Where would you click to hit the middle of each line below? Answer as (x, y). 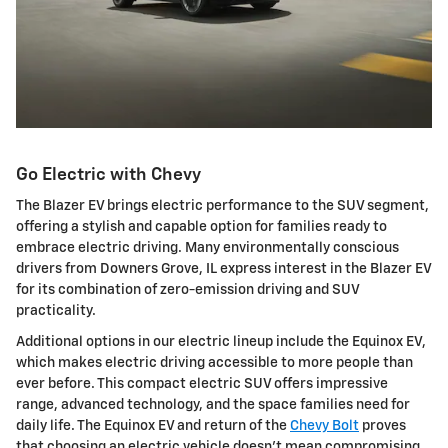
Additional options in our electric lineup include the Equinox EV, (221, 342)
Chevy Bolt (324, 426)
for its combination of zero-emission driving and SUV (187, 290)
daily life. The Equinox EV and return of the (153, 426)
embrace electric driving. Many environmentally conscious (207, 248)
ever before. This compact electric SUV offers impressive (202, 384)
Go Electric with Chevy (108, 174)
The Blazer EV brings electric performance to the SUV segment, (222, 206)
